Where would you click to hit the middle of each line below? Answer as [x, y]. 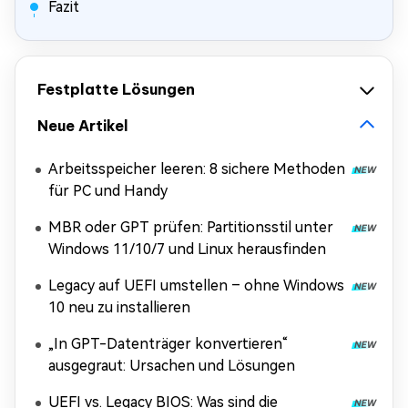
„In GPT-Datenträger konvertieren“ [168, 344]
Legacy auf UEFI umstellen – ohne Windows [196, 286]
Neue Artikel [83, 126]
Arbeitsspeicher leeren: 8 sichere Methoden [197, 169]
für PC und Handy [108, 191]
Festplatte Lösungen [116, 89]
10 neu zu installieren [119, 307]
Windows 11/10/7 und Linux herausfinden [187, 249]
